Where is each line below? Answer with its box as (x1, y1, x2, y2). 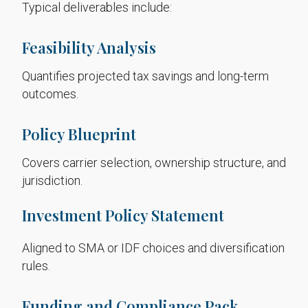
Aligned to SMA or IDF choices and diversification (22, 241, 285, 255)
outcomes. (22, 87, 78, 101)
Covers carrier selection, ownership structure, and (22, 155, 286, 170)
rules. (22, 258, 50, 273)
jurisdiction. (22, 173, 82, 188)
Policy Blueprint (22, 124, 136, 144)
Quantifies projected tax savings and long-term (22, 69, 269, 83)
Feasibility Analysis (22, 37, 156, 58)
